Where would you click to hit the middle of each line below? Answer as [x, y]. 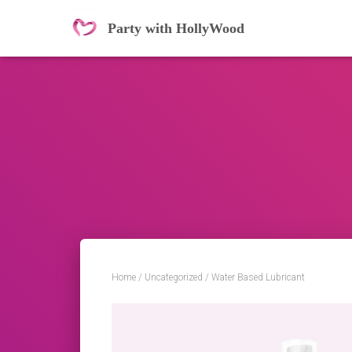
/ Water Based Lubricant [254, 277]
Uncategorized [174, 277]
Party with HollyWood [176, 28]
